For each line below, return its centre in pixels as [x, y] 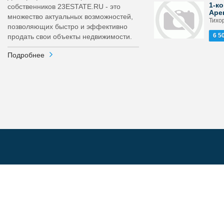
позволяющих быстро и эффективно [67, 26]
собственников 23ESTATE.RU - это [64, 6]
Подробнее [26, 55]
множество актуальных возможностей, [70, 16]
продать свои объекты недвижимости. [70, 36]
